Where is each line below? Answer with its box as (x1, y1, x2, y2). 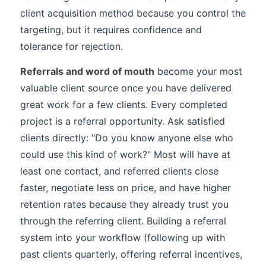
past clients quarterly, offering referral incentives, (20, 248, 242, 260)
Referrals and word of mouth (20, 65, 154, 77)
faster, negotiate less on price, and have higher (20, 182, 231, 194)
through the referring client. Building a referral (20, 215, 226, 227)
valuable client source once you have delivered (20, 82, 232, 94)
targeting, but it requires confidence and (20, 24, 202, 36)
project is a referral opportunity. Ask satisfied (20, 115, 225, 127)
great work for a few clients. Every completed (20, 99, 227, 110)
